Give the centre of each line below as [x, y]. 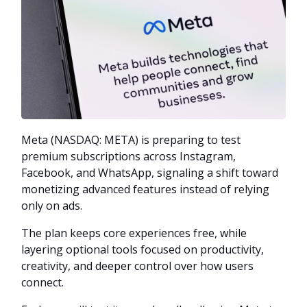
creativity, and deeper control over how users [137, 266]
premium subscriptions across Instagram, [128, 156]
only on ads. [52, 205]
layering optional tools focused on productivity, [143, 249]
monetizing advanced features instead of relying [145, 189]
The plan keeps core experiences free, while [134, 233]
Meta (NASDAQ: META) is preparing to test [131, 139]
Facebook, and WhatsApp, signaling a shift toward [150, 172]
